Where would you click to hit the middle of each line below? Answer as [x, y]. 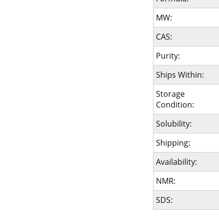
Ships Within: [180, 75]
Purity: [168, 56]
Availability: [176, 162]
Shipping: [173, 143]
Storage [170, 94]
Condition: [175, 105]
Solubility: [174, 124]
